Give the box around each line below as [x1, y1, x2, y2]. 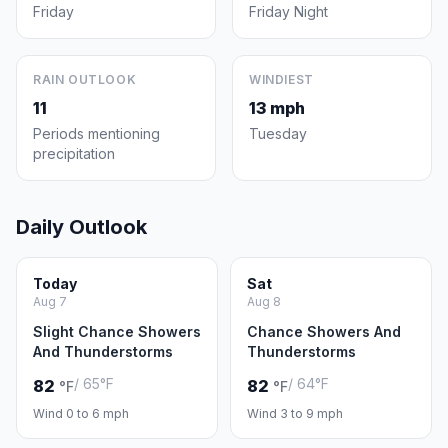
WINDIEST [249, 72, 314, 87]
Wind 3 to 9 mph [247, 406, 343, 421]
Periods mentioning [33, 125, 160, 142]
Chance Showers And [247, 323, 401, 340]
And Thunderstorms [33, 343, 173, 360]
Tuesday [249, 125, 307, 142]
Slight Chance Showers [33, 323, 201, 340]
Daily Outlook [16, 215, 147, 239]
